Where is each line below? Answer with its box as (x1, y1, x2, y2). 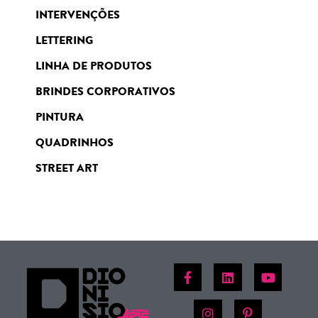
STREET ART (35, 160, 98, 175)
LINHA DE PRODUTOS (35, 57, 152, 73)
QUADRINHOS (35, 134, 114, 150)
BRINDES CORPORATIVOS (35, 83, 175, 99)
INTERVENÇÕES (35, 6, 120, 22)
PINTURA (35, 109, 84, 124)
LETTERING (35, 32, 93, 48)
